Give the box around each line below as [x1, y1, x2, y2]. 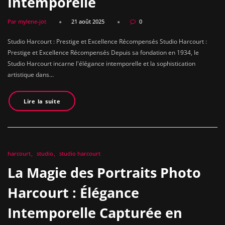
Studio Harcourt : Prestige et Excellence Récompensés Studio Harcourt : [8, 37, 207, 46]
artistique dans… [8, 70, 54, 79]
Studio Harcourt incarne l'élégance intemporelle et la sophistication [8, 59, 195, 68]
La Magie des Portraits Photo [8, 163, 201, 182]
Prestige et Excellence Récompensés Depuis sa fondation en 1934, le [8, 48, 199, 57]
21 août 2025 [71, 18, 104, 26]
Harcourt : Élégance [8, 183, 139, 202]
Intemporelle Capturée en [8, 203, 182, 222]
